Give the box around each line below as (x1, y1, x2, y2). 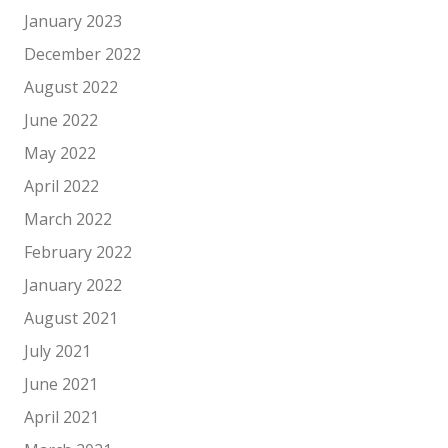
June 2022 (24, 109, 98, 131)
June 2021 (24, 373, 98, 395)
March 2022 (24, 208, 112, 230)
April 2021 (24, 406, 99, 428)
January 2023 (24, 10, 122, 32)
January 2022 (24, 274, 122, 296)
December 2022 (24, 43, 141, 65)
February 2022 (24, 241, 132, 263)
